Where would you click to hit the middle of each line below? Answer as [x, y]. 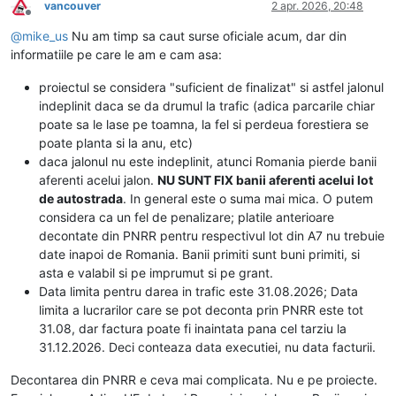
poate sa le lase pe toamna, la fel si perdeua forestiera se [204, 125]
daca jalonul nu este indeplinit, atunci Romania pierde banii [208, 162]
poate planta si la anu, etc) [116, 143]
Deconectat [57, 19]
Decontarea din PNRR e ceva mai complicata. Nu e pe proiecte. [194, 380]
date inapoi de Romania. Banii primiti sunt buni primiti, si [199, 255]
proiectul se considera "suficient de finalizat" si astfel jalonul [211, 88]
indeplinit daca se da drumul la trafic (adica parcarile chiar [207, 106]
